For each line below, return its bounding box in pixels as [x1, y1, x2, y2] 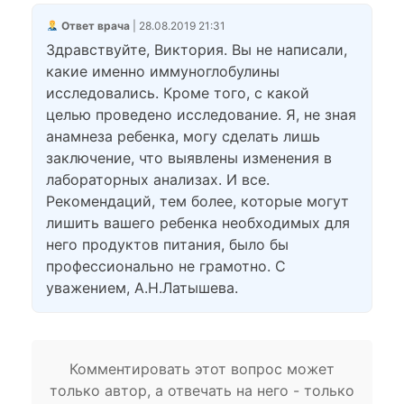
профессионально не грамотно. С [46, 257, 286, 275]
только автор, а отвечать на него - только [50, 381, 354, 399]
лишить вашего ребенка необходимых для [46, 214, 350, 232]
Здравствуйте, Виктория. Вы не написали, [46, 41, 347, 59]
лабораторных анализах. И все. [46, 170, 270, 188]
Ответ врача [58, 19, 130, 32]
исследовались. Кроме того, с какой [46, 84, 309, 102]
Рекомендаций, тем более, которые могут [46, 192, 349, 210]
